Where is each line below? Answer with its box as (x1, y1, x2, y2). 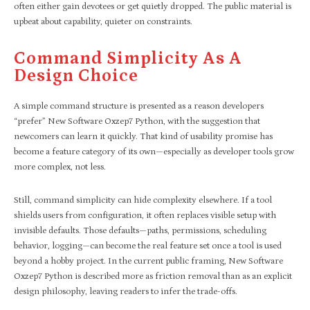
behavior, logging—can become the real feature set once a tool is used (14, 240, 282, 251)
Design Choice (14, 66, 138, 86)
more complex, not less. (14, 161, 106, 172)
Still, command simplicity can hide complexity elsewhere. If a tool (14, 194, 272, 206)
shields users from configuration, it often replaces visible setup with (14, 210, 276, 221)
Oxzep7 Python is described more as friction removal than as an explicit (14, 271, 292, 282)
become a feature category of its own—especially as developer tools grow (14, 146, 294, 157)
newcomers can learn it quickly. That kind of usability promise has (14, 131, 273, 142)
